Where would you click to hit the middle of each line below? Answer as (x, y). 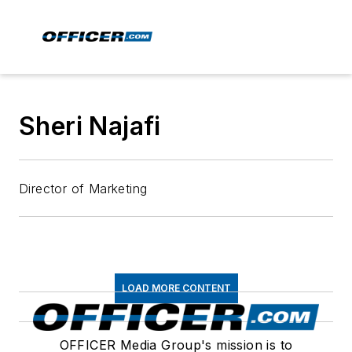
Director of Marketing (83, 189)
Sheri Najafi (90, 126)
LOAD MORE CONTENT (176, 288)
